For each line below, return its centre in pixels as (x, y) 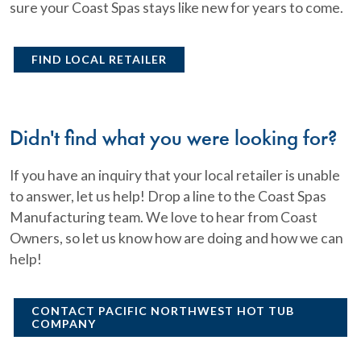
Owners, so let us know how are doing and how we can (176, 238)
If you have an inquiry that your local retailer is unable (175, 175)
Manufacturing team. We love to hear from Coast (164, 217)
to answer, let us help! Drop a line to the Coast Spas (168, 196)
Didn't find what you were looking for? (173, 139)
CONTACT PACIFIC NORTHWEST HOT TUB (163, 310)
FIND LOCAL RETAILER (99, 59)
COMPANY (64, 323)
